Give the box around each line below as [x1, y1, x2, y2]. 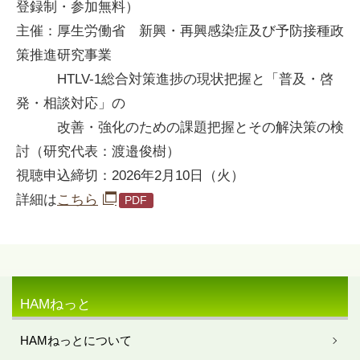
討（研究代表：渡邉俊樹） [16, 144, 180, 160]
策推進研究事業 [16, 47, 112, 63]
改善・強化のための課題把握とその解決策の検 [16, 120, 344, 136]
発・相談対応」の [16, 96, 125, 112]
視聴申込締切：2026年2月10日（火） [16, 168, 244, 184]
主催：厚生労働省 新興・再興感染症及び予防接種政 [16, 23, 344, 39]
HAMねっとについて [20, 333, 132, 348]
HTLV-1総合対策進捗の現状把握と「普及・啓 [16, 72, 333, 88]
